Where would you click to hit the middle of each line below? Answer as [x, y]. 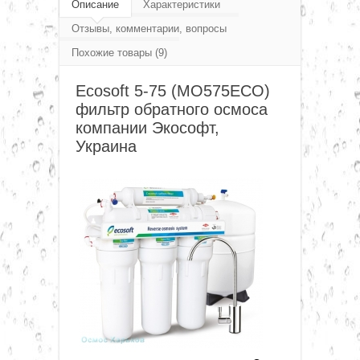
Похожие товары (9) [119, 52]
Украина [106, 146]
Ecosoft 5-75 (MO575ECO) [173, 90]
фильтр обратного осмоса [172, 109]
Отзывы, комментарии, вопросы [149, 28]
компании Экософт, [147, 127]
